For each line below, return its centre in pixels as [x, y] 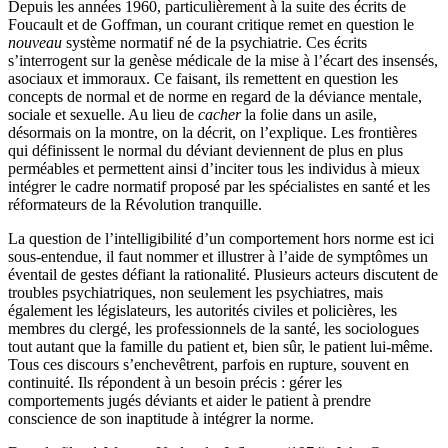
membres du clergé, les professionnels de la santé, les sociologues [213, 329]
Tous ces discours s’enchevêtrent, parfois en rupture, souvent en [208, 365]
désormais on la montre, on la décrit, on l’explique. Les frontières [212, 133]
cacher [219, 115]
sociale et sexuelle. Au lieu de [103, 115]
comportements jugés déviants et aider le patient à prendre [189, 401]
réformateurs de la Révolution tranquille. [135, 205]
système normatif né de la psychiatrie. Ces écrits [214, 43]
